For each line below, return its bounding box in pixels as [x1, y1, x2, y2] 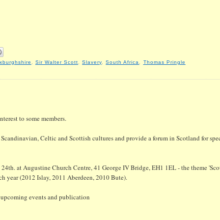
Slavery [82, 59, 102, 65]
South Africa [106, 59, 139, 65]
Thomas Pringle [143, 59, 186, 65]
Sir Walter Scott [35, 59, 79, 65]
